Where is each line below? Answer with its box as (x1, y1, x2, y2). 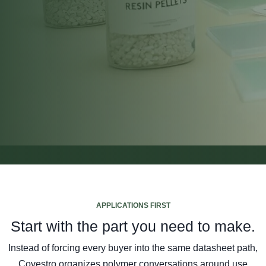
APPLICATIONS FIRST (96, 201, 170, 210)
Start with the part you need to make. (11, 218, 255, 235)
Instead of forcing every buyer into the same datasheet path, (8, 243, 258, 253)
